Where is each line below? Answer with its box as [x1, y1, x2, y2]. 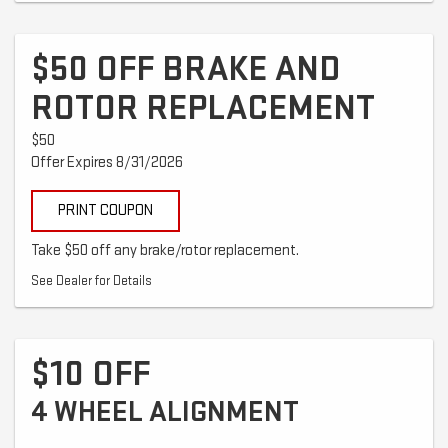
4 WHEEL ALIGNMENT [31, 393, 299, 430]
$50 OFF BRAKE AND [31, 47, 341, 91]
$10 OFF [31, 352, 150, 396]
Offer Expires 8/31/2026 [31, 152, 183, 172]
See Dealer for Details [31, 272, 152, 289]
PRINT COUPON [58, 200, 153, 220]
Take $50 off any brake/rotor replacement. [31, 240, 299, 260]
